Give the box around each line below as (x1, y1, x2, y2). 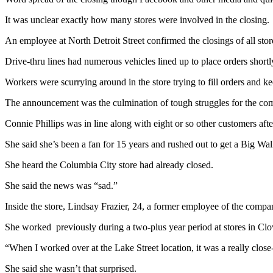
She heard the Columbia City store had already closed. (5, 160, 213, 171)
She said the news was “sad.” (5, 180, 118, 191)
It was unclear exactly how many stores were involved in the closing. (5, 15, 269, 26)
